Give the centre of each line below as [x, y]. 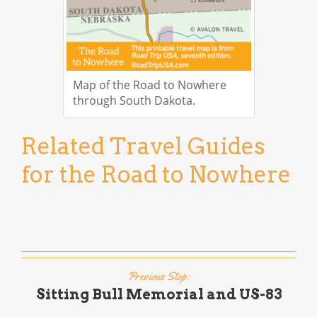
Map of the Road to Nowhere [149, 85]
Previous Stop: [158, 276]
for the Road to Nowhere [156, 174]
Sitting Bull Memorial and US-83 [158, 294]
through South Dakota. [134, 100]
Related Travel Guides [143, 146]
